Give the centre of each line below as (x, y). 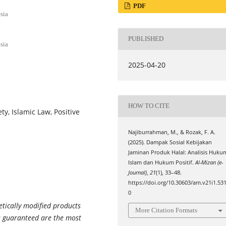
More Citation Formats (166, 210)
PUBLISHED (146, 39)
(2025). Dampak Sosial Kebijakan (170, 142)
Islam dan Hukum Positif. (162, 162)
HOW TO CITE (149, 106)
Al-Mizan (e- (209, 162)
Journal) (138, 172)
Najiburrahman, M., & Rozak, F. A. (172, 132)
